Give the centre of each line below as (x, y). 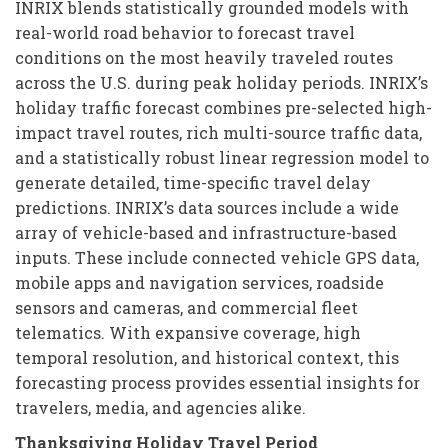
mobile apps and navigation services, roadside (199, 282)
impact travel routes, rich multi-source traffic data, (218, 132)
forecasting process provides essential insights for (217, 382)
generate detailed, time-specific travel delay (193, 182)
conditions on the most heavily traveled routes (204, 57)
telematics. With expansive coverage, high (188, 332)
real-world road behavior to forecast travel (185, 32)
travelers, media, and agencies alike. (160, 407)
